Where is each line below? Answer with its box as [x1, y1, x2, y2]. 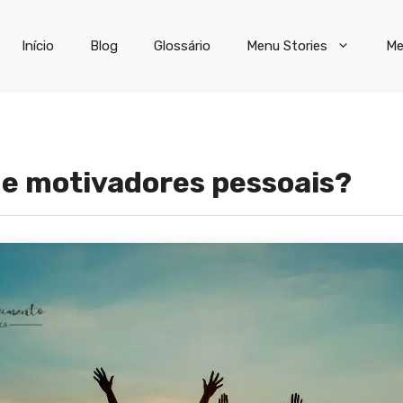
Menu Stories [246, 38, 327, 55]
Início [22, 38, 54, 55]
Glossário [154, 38, 210, 55]
